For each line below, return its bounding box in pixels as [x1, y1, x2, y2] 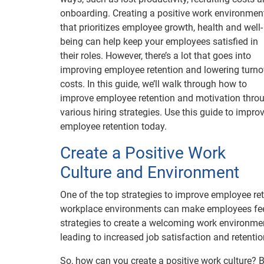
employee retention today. [60, 121, 167, 132]
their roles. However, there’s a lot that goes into [60, 50, 251, 61]
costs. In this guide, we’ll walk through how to [60, 78, 247, 90]
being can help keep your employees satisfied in [60, 36, 258, 47]
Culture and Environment [60, 163, 239, 182]
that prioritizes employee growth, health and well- [60, 22, 263, 33]
